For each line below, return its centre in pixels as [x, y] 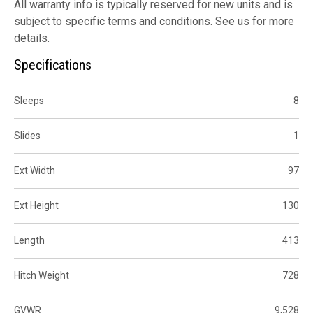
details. [32, 38]
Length [29, 240]
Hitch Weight [42, 275]
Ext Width [35, 170]
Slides [27, 135]
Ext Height [36, 205]
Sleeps [29, 100]
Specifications [53, 65]
